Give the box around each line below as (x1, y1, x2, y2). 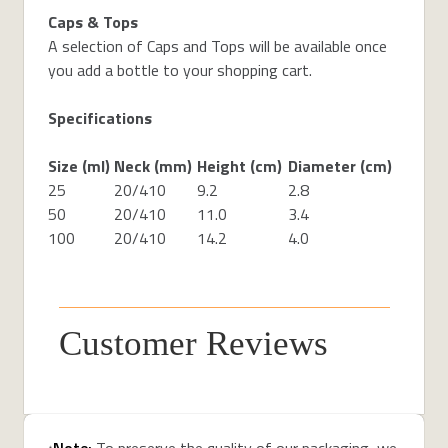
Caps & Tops (48, 9, 138, 34)
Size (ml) (48, 153, 110, 178)
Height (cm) (197, 153, 282, 178)
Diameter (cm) (288, 153, 392, 178)
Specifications (48, 105, 152, 130)
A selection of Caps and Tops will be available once (48, 33, 387, 58)
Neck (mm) (114, 153, 192, 178)
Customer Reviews (58, 323, 328, 363)
